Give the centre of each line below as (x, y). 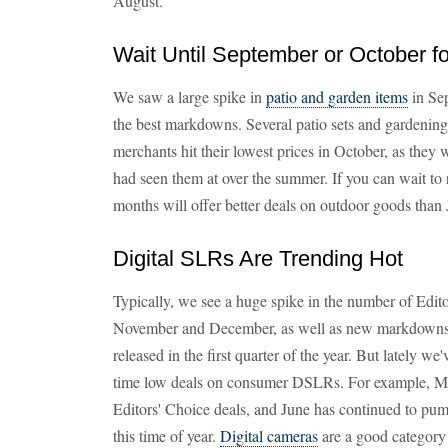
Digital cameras (269, 435)
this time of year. (166, 435)
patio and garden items (337, 96)
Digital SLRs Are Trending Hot (258, 258)
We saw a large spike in (189, 96)
